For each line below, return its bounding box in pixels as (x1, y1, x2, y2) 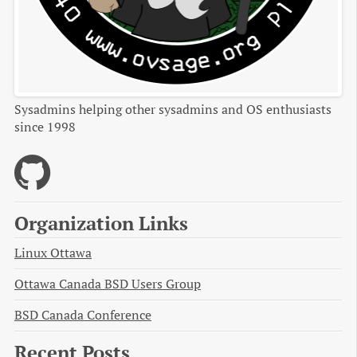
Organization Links (14, 210, 188, 236)
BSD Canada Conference (14, 306, 151, 324)
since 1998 (14, 118, 76, 135)
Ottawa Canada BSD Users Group (14, 276, 201, 293)
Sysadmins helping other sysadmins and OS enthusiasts (14, 100, 331, 118)
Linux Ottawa (14, 245, 92, 262)
